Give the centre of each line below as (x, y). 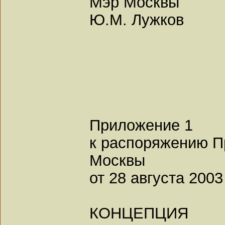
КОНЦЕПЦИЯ (139, 213)
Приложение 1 (141, 125)
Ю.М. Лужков (137, 19)
